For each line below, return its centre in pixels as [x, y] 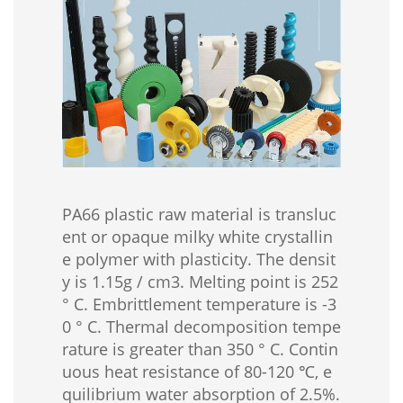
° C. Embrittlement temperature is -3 [199, 304]
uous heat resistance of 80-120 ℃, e [197, 371]
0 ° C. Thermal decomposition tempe [201, 326]
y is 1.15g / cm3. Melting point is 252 [200, 281]
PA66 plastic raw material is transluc [199, 214]
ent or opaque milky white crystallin [197, 236]
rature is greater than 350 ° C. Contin [200, 349]
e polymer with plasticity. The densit [199, 259]
